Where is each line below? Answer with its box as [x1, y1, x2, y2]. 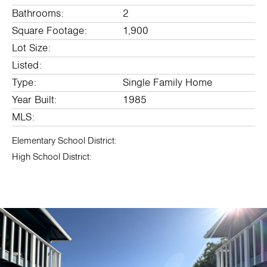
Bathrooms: [12, 8, 64, 19]
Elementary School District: [12, 136, 116, 145]
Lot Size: [12, 43, 51, 54]
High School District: [12, 152, 91, 162]
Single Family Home [123, 77, 212, 88]
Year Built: [12, 95, 57, 105]
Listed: [12, 60, 42, 71]
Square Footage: [12, 26, 87, 36]
